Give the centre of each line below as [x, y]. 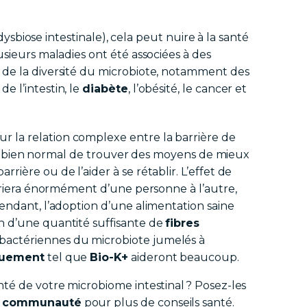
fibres [183, 223]
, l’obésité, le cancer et [187, 89]
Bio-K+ [109, 258]
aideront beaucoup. [184, 258]
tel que [67, 258]
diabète [105, 89]
